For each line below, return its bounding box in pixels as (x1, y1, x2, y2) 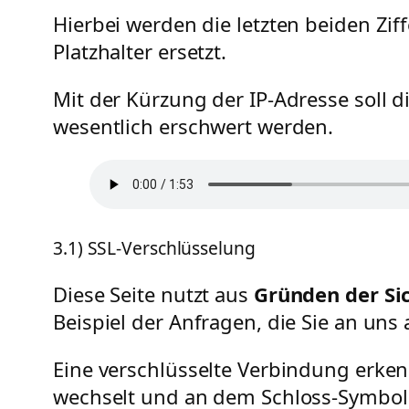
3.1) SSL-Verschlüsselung (53, 235, 256, 260)
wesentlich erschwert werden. (53, 112, 334, 141)
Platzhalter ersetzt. (53, 37, 226, 66)
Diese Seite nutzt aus (53, 280, 254, 309)
